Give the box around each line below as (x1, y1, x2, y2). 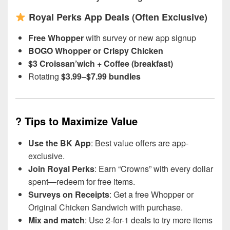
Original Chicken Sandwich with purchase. (28, 201, 183, 213)
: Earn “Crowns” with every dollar (94, 163, 213, 175)
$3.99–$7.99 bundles (61, 70, 141, 82)
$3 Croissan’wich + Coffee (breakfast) (28, 57, 173, 69)
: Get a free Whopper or (109, 188, 194, 200)
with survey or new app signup (84, 31, 196, 44)
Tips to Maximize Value (25, 113, 138, 128)
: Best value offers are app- (91, 137, 188, 149)
